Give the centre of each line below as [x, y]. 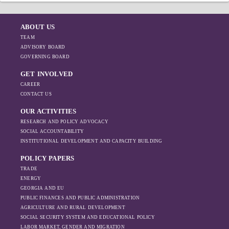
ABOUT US [38, 27]
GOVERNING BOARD [45, 57]
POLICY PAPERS [48, 158]
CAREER [30, 84]
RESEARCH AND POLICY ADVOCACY [64, 122]
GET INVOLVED [47, 74]
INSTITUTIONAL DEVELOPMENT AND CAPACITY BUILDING [91, 141]
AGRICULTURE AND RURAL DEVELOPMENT [73, 208]
